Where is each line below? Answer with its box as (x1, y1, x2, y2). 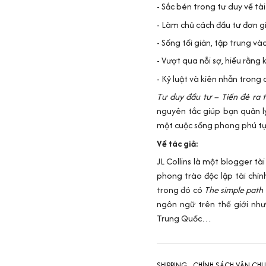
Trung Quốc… (157, 212, 211, 225)
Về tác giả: (157, 137, 198, 150)
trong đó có (157, 183, 204, 197)
